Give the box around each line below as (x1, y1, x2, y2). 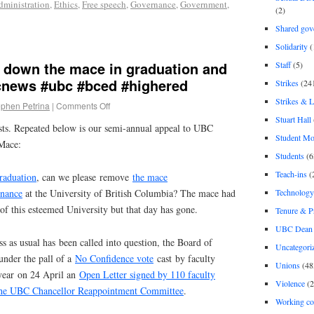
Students (275, 149, 304, 161)
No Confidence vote (75, 251, 153, 265)
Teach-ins (275, 168, 307, 179)
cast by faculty (153, 251, 215, 265)
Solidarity (275, 40, 308, 52)
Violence (275, 277, 305, 289)
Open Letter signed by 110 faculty (79, 267, 215, 281)
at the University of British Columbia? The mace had (22, 186, 235, 200)
